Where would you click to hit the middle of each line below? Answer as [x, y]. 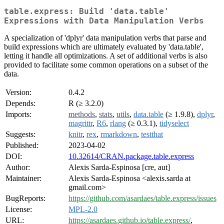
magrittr [80, 123]
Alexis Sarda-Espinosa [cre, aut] [119, 167]
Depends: [20, 103]
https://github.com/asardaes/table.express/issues [142, 198]
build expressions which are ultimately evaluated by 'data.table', [104, 47]
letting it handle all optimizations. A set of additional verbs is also [106, 56]
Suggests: [20, 134]
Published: [22, 145]
